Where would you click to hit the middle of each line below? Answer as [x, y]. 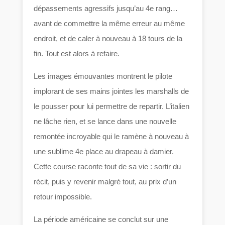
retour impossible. [63, 196]
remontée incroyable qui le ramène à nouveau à [111, 136]
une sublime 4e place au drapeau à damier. [104, 151]
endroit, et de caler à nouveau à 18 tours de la [108, 38]
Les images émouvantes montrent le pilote [103, 76]
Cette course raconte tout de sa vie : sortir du [107, 166]
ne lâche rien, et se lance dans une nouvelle [105, 121]
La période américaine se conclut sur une [101, 219]
